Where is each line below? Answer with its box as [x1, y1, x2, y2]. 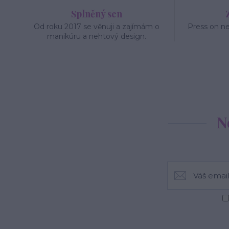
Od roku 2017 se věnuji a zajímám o [34, 22, 160, 31]
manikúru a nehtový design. [47, 32, 147, 41]
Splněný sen [71, 8, 123, 20]
